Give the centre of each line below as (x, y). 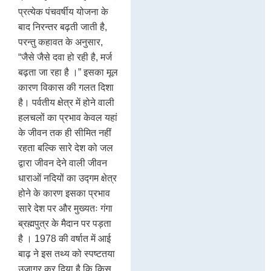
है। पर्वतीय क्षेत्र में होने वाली (66, 102)
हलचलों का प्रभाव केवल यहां (68, 117)
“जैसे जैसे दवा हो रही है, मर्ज (65, 57)
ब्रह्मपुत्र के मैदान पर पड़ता (65, 223)
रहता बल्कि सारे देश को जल (66, 148)
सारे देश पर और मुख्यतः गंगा (65, 208)
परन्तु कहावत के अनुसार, (60, 42)
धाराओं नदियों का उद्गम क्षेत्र (67, 178)
